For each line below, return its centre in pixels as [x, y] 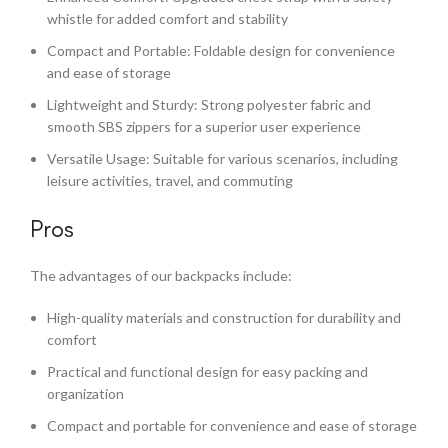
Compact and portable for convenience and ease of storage [232, 425]
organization [85, 393]
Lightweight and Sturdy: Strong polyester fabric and [209, 104]
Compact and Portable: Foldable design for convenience [221, 50]
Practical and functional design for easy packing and [207, 371]
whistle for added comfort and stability [167, 18]
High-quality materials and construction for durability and [224, 317]
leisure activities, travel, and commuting [170, 180]
